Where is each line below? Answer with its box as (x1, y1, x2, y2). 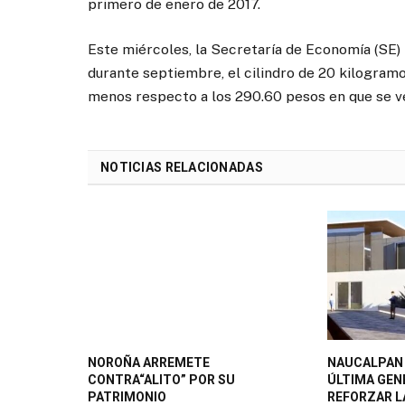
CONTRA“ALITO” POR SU (88, 372, 235, 387)
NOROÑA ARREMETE (88, 354, 210, 370)
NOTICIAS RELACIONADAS (100, 160, 263, 175)
